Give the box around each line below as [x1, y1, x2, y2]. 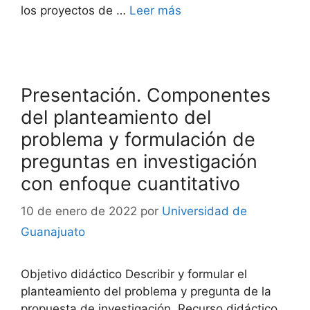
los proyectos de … [21, 3, 129, 17]
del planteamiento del [21, 105, 211, 129]
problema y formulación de [21, 127, 255, 151]
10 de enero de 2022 [21, 204, 137, 218]
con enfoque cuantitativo [21, 172, 240, 195]
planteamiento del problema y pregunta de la [21, 284, 271, 298]
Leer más [129, 3, 181, 17]
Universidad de [162, 204, 247, 218]
